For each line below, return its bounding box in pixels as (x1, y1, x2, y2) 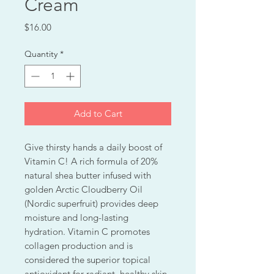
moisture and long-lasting (24, 212, 128, 224)
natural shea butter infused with (24, 169, 151, 182)
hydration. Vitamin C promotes (24, 226, 150, 238)
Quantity (24, 48, 57, 60)
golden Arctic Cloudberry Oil (24, 183, 143, 196)
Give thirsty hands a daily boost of (24, 141, 162, 154)
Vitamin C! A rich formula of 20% (24, 155, 158, 168)
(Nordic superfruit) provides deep (24, 198, 158, 210)
